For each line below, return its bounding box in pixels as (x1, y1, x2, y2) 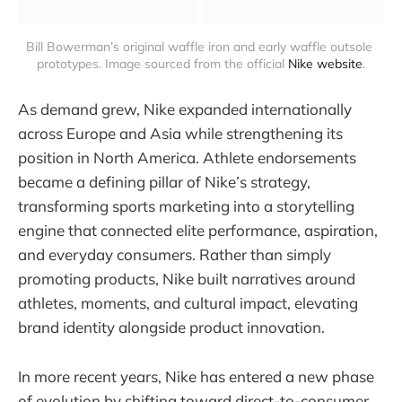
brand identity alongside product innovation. (18, 318, 325, 337)
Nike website (288, 56, 363, 73)
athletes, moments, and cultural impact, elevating (18, 293, 358, 313)
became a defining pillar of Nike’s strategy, (18, 172, 310, 192)
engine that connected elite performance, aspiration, (18, 221, 378, 240)
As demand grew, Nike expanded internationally (18, 100, 352, 119)
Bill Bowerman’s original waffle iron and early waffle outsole (26, 39, 372, 56)
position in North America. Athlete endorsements (18, 148, 356, 168)
